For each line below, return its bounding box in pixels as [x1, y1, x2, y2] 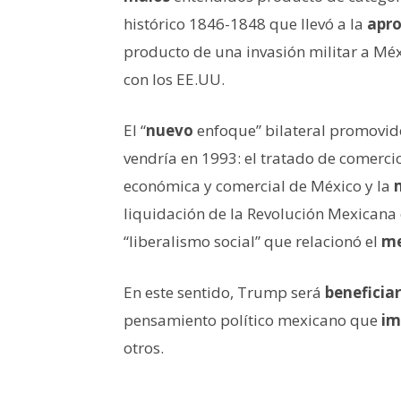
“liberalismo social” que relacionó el [124, 230, 381, 252]
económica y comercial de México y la [124, 175, 394, 196]
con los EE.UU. [124, 68, 225, 90]
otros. [124, 337, 164, 358]
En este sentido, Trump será [124, 281, 325, 303]
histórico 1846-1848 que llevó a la [124, 13, 367, 34]
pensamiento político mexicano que [124, 309, 381, 330]
